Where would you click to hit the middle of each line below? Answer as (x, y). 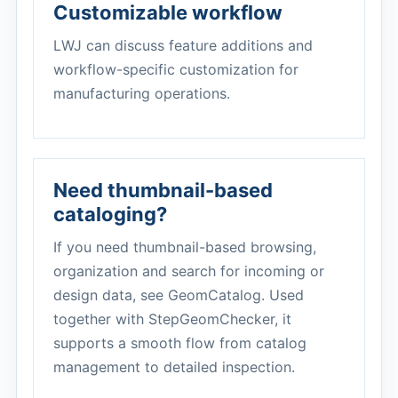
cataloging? (110, 214)
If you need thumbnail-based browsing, (185, 247)
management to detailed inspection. (174, 367)
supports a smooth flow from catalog (180, 343)
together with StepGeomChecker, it (172, 319)
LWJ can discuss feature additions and (183, 45)
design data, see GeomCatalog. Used (179, 295)
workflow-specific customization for (176, 69)
